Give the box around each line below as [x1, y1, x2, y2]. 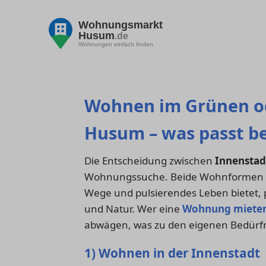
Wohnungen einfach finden [78, 40, 153, 47]
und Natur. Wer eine [84, 202, 182, 216]
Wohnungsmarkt [78, 18, 163, 31]
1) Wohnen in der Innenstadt [84, 244, 260, 261]
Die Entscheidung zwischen [84, 154, 215, 168]
